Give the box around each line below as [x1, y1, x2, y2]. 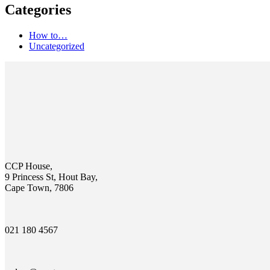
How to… [29, 30, 67, 40]
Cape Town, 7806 [5, 182, 74, 193]
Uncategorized [29, 40, 84, 51]
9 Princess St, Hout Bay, [5, 171, 98, 182]
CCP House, [5, 160, 52, 171]
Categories [5, 2, 71, 18]
